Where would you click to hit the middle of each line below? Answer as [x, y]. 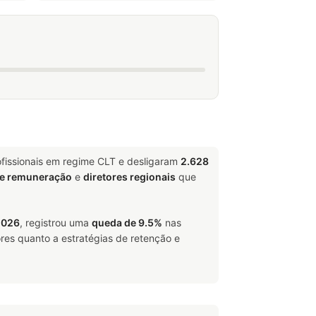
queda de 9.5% [127, 223]
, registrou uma [56, 223]
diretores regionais [129, 177]
